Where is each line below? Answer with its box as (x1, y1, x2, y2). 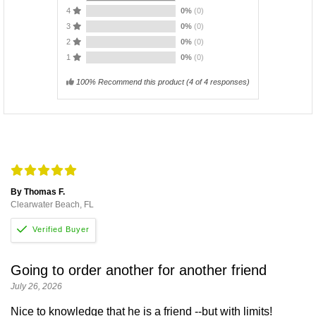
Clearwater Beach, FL (11, 199, 94, 209)
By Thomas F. (11, 186, 65, 197)
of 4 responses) (193, 77, 250, 86)
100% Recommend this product (76, 77, 184, 86)
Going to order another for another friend (11, 262, 267, 278)
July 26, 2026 (11, 281, 62, 291)
